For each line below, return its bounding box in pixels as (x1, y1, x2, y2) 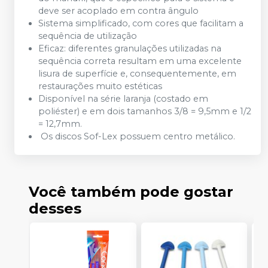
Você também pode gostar (29, 182, 233, 200)
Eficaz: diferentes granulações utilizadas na (38, 42, 221, 54)
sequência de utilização (38, 30, 137, 41)
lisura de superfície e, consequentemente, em (38, 68, 236, 79)
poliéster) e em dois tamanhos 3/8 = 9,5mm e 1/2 (38, 105, 251, 117)
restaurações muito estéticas (38, 80, 162, 92)
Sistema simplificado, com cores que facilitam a (38, 17, 243, 29)
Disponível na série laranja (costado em (38, 93, 208, 104)
